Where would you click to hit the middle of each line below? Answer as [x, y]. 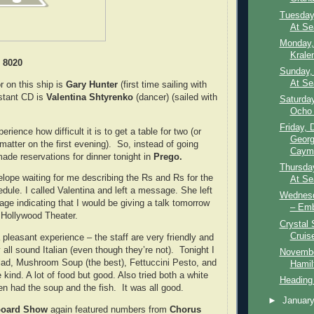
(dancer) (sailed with [175, 98]
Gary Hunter [92, 85]
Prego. [168, 157]
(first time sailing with [162, 85]
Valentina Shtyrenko [90, 98]
